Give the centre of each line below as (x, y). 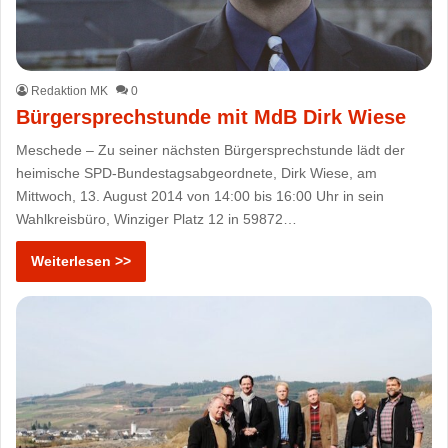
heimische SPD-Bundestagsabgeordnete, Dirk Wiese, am (197, 172)
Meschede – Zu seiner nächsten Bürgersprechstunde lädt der (211, 149)
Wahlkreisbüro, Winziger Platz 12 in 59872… (157, 218)
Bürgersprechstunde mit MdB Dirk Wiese (211, 116)
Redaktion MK (70, 90)
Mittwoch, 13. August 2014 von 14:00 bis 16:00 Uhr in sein (200, 195)
